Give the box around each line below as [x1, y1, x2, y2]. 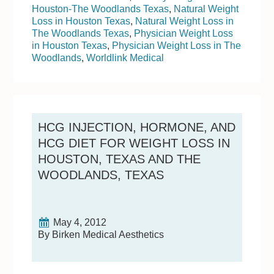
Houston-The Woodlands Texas [32, 3, 169, 14]
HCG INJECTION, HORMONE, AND [38, 120, 236, 134]
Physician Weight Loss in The [112, 40, 242, 51]
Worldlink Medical [86, 52, 165, 63]
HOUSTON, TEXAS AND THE [38, 152, 201, 166]
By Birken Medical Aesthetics [38, 229, 165, 240]
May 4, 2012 [53, 217, 107, 228]
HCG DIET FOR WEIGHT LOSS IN [38, 136, 231, 150]
